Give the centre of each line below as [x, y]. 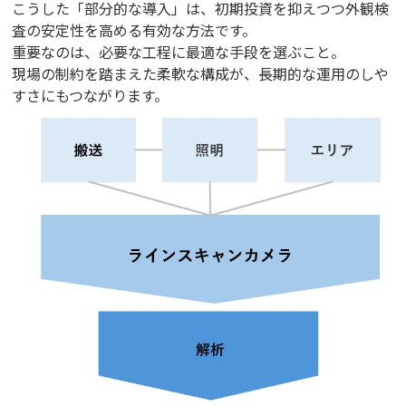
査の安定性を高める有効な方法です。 [135, 29]
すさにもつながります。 [91, 95]
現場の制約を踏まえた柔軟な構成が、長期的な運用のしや [201, 73]
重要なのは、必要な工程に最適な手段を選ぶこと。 [179, 51]
